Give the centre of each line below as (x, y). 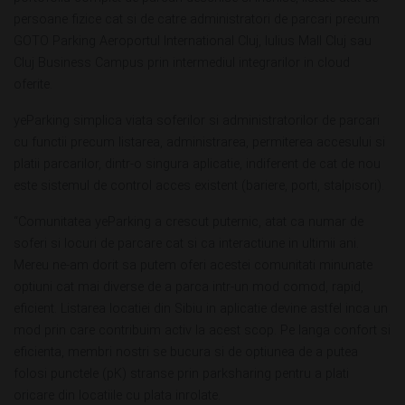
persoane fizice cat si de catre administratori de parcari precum (197, 20)
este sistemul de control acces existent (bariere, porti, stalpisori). (199, 186)
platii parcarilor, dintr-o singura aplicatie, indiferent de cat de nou (197, 165)
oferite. (33, 85)
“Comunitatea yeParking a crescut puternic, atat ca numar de (188, 222)
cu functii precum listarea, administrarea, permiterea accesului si (199, 143)
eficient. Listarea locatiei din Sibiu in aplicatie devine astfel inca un (201, 309)
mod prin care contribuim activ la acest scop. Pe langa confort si (202, 331)
